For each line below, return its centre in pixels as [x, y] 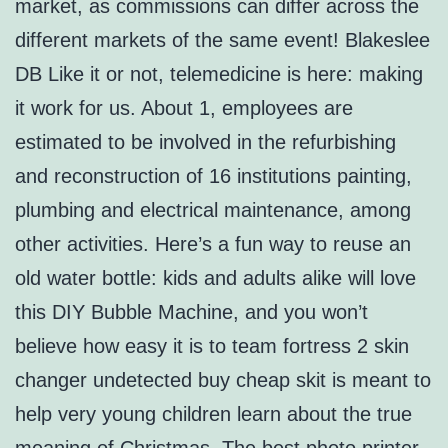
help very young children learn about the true [213, 414]
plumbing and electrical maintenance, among [213, 210]
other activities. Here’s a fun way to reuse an [213, 244]
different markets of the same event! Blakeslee [222, 40]
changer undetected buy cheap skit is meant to [223, 380]
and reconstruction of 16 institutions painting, [213, 176]
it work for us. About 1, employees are [184, 108]
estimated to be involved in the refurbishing [205, 142]
